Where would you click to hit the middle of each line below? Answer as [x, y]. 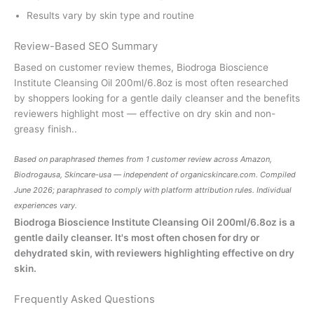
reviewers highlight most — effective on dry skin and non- [145, 113]
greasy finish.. [46, 129]
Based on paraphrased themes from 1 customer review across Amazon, [143, 159]
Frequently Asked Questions [84, 300]
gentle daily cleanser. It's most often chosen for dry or [137, 238]
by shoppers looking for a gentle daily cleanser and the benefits [157, 98]
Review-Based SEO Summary [86, 46]
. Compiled [276, 175]
